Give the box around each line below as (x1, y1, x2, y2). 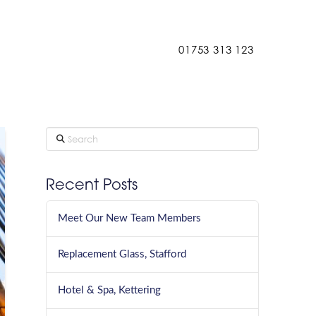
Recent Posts (46, 178, 138, 193)
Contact (8, 42, 51, 56)
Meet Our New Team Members (58, 213, 202, 224)
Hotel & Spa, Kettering (58, 285, 162, 296)
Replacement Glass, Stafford (58, 249, 187, 260)
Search (45, 128, 80, 140)
